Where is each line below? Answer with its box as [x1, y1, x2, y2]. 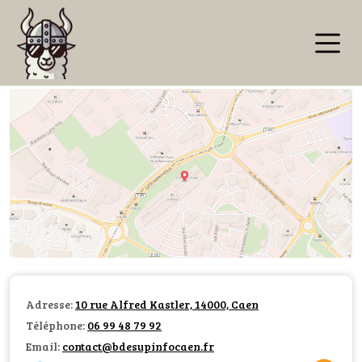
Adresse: [26, 296, 75, 312]
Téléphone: [26, 317, 87, 333]
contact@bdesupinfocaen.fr [62, 338, 214, 354]
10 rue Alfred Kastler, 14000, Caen [75, 296, 259, 312]
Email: [26, 338, 62, 354]
